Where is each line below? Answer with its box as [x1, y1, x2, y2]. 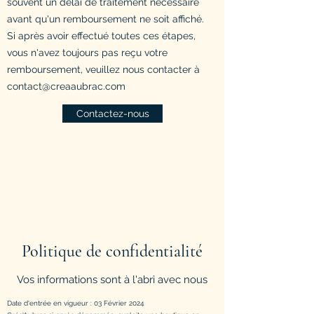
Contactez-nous [76, 107, 149, 119]
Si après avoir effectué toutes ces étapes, [7, 29, 196, 41]
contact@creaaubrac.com [7, 80, 125, 92]
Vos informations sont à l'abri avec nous [17, 273, 207, 286]
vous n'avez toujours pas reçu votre [7, 46, 168, 58]
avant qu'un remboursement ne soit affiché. [7, 13, 204, 25]
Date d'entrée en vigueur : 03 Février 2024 [7, 299, 144, 307]
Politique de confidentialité [22, 240, 203, 261]
